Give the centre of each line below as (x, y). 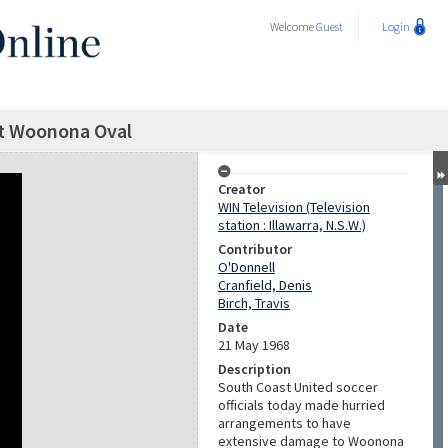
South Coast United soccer (298, 387)
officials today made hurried (301, 405)
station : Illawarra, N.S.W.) (292, 225)
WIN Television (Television (294, 207)
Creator (241, 189)
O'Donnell (246, 267)
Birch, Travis (254, 303)
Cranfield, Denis (265, 285)
